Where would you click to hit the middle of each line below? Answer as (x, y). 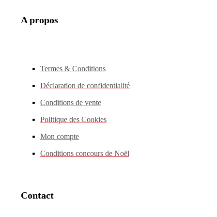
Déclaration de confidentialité (85, 86)
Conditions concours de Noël (85, 154)
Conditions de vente (71, 103)
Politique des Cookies (73, 120)
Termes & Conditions (73, 69)
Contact (37, 195)
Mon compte (60, 137)
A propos (39, 20)
